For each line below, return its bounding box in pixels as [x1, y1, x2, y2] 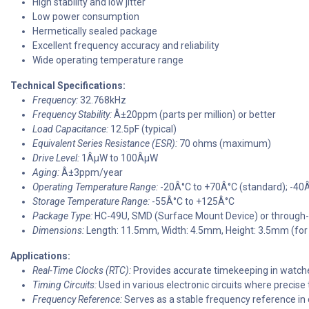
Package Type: [32, 210, 92, 222]
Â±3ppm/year [59, 167, 123, 179]
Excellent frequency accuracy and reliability [32, 40, 219, 52]
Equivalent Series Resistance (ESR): [32, 138, 177, 150]
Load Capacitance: [32, 123, 108, 135]
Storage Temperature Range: [32, 196, 150, 208]
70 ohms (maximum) [177, 138, 271, 150]
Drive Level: [32, 152, 79, 164]
